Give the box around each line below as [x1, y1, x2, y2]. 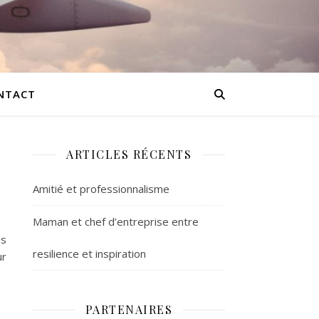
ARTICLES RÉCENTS [66, 147, 192, 162]
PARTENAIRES [85, 302, 173, 317]
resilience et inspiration [33, 246, 146, 261]
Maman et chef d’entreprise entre [33, 214, 199, 229]
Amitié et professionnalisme [33, 182, 169, 196]
